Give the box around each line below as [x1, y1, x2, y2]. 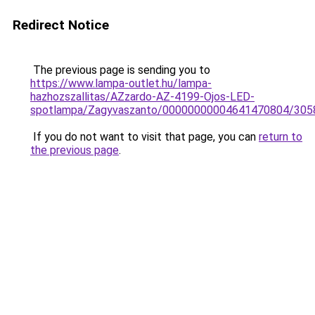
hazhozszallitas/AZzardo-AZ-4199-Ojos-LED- [30, 90, 255, 103]
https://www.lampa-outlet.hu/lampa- [30, 77, 212, 90]
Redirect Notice [13, 17, 109, 33]
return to [259, 130, 302, 143]
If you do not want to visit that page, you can [30, 130, 259, 143]
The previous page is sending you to [30, 63, 210, 77]
